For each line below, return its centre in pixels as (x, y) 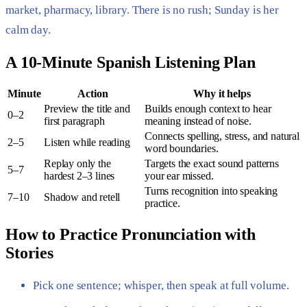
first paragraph (74, 121)
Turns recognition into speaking (211, 191)
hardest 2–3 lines (79, 175)
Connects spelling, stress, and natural (222, 136)
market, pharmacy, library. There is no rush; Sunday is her (142, 10)
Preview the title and (87, 108)
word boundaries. (182, 148)
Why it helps (222, 93)
